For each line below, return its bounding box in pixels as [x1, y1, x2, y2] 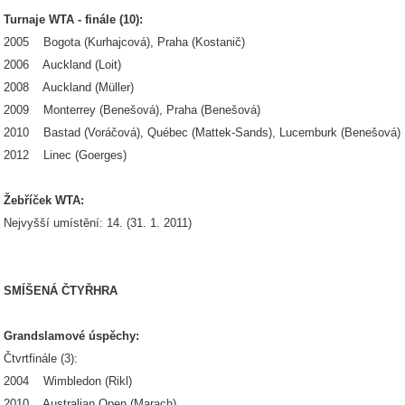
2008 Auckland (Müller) [4, 80, 134, 94]
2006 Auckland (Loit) [4, 58, 121, 71]
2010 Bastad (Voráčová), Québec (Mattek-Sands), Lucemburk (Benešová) [4, 126, 400, 139]
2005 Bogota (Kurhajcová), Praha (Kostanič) [4, 35, 245, 49]
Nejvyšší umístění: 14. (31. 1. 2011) [4, 216, 192, 230]
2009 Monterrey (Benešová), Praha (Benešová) [4, 103, 260, 117]
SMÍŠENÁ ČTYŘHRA [4, 284, 118, 297]
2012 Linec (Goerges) [4, 148, 127, 162]
